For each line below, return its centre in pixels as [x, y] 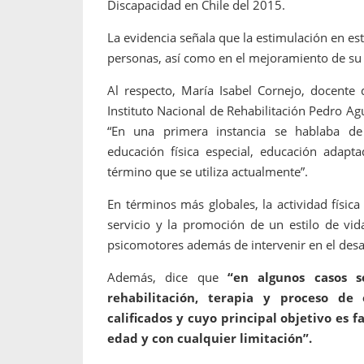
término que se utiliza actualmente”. [208, 171]
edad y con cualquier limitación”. [210, 338]
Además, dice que [168, 277]
